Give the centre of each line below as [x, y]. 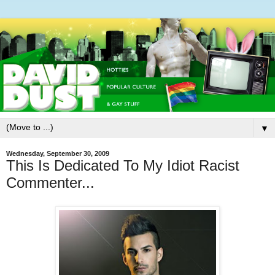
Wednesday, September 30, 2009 [58, 153]
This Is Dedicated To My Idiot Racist [123, 165]
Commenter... [50, 182]
